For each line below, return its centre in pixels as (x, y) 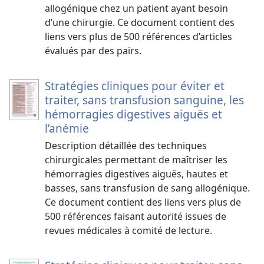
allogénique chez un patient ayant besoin (136, 9)
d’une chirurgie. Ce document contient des (140, 23)
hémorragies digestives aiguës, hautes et (136, 174)
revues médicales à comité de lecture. (128, 231)
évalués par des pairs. (93, 51)
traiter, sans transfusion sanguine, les (144, 100)
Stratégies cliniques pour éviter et (135, 86)
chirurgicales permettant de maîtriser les (136, 160)
